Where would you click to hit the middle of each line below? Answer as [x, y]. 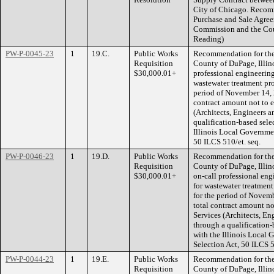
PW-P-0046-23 [30, 156]
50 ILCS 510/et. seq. [227, 142]
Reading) [209, 39]
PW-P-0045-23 [30, 54]
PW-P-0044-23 [30, 259]
